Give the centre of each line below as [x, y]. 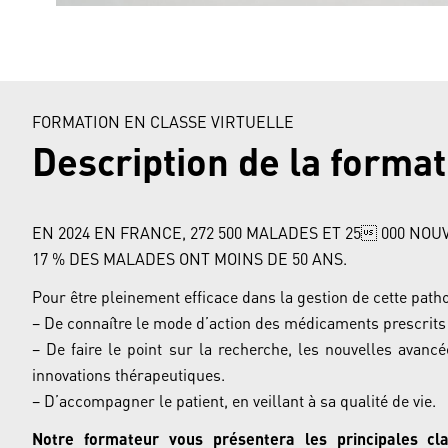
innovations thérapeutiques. [128, 374]
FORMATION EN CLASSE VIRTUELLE [163, 122]
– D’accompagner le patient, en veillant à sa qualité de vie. [234, 400]
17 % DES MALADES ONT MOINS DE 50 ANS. [189, 258]
